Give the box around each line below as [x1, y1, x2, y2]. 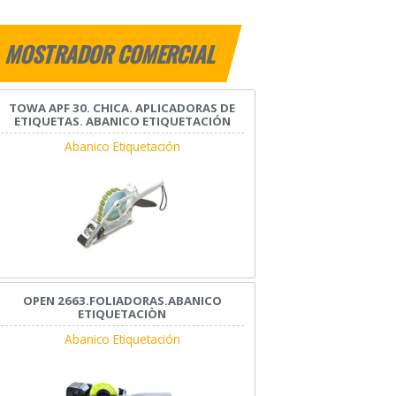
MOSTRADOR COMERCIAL [3, 38, 221, 71]
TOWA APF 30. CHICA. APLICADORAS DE [9, 100, 236, 117]
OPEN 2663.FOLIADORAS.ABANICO [22, 292, 222, 308]
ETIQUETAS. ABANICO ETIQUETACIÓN [13, 113, 231, 130]
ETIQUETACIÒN [78, 305, 167, 322]
